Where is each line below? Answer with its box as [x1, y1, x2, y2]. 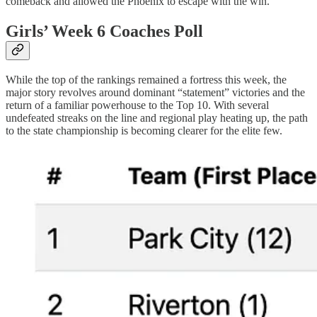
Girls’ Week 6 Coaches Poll [6, 21, 203, 40]
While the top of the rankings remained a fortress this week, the [6, 74, 287, 86]
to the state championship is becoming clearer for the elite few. [6, 125, 282, 137]
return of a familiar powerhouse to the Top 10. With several [6, 99, 269, 112]
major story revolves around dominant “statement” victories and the [6, 86, 305, 99]
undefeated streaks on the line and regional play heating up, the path [6, 112, 308, 125]
